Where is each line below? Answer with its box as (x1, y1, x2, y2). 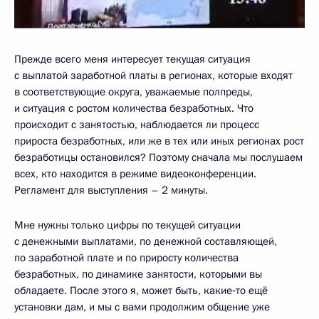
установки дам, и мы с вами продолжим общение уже (14, 299, 270, 314)
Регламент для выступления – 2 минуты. (14, 182, 208, 197)
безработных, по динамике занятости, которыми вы (14, 266, 262, 281)
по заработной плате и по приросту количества (14, 250, 239, 265)
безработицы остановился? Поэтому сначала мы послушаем (14, 150, 303, 164)
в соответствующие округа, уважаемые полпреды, (14, 84, 253, 99)
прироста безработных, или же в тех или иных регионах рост (14, 133, 304, 148)
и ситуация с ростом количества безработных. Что (14, 100, 253, 115)
